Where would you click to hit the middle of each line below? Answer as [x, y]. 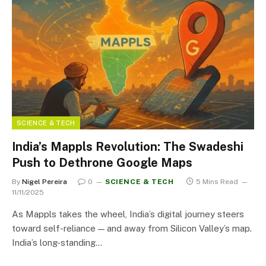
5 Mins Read [217, 182]
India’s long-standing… [57, 243]
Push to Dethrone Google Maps [102, 163]
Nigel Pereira [45, 182]
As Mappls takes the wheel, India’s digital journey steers [128, 214]
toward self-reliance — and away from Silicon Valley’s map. [132, 228]
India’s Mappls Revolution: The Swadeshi [128, 147]
